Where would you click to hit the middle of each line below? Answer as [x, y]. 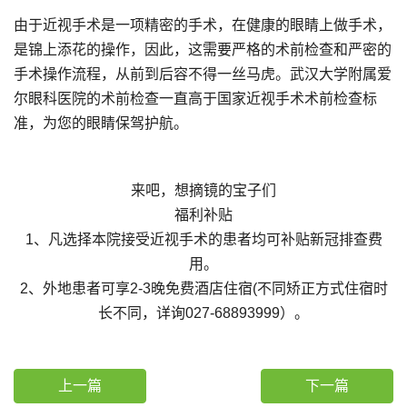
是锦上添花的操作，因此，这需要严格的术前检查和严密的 [203, 49]
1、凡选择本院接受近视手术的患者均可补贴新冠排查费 [203, 239]
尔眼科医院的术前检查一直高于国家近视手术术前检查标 [195, 98]
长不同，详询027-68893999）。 [203, 313]
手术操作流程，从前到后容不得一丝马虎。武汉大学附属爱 [203, 74]
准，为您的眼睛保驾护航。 [101, 123]
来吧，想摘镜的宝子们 [203, 190]
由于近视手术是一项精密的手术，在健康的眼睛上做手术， [203, 25]
